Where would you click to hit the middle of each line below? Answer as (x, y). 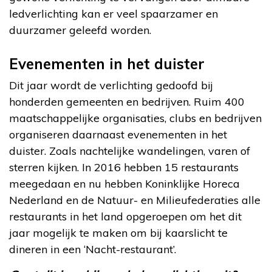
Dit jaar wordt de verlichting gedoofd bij (111, 85)
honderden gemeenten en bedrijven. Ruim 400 (127, 101)
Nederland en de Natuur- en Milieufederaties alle (135, 200)
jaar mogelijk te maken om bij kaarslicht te (118, 233)
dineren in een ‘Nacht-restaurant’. (93, 249)
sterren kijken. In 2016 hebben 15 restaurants (124, 167)
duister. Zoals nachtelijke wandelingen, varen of (130, 151)
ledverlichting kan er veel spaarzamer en (114, 13)
